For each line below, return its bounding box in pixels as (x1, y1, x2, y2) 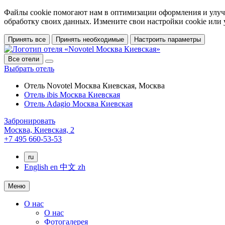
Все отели (8, 55, 39, 63)
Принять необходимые (56, 36, 124, 43)
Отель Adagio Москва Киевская (24, 99, 133, 108)
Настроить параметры (134, 36, 201, 43)
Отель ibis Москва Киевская (24, 90, 120, 99)
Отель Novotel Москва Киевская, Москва (24, 81, 165, 90)
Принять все (8, 36, 46, 43)
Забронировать (4, 117, 55, 125)
